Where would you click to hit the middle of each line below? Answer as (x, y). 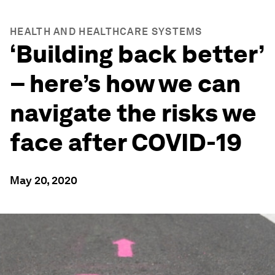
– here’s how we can (125, 83)
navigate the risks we (133, 113)
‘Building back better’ (137, 54)
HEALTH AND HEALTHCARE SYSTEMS (106, 32)
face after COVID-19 (126, 142)
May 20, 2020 (44, 180)
